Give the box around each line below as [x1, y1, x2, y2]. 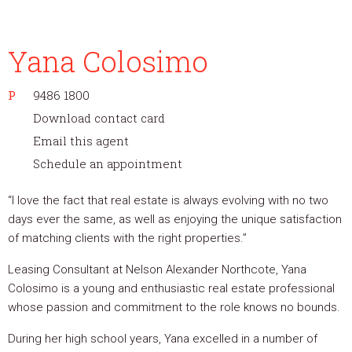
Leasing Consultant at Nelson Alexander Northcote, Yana [8, 262, 306, 277]
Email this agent [33, 133, 129, 148]
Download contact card [33, 110, 165, 126]
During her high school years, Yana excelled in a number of [8, 332, 317, 346]
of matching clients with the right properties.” [8, 231, 247, 245]
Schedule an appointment [33, 156, 182, 171]
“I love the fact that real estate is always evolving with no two [8, 193, 328, 207]
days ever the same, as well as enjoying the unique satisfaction [8, 212, 342, 226]
